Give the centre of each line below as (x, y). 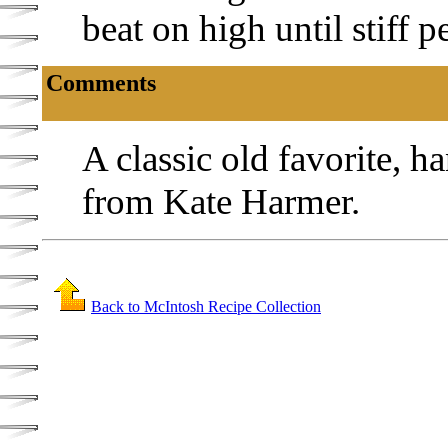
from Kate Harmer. (221, 201)
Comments (101, 82)
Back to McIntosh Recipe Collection (206, 306)
